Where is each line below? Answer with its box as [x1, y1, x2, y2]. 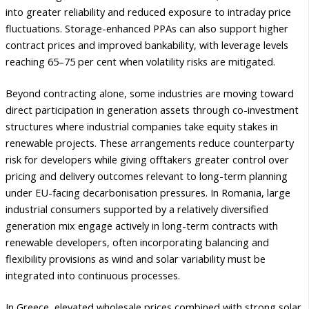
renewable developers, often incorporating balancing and [6, 235, 269, 249]
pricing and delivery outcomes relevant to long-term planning [6, 168, 288, 183]
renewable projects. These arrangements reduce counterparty [6, 135, 294, 150]
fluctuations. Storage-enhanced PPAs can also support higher [6, 21, 288, 35]
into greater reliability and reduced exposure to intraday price [6, 4, 291, 19]
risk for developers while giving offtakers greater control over [6, 152, 289, 166]
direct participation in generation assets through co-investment [6, 102, 299, 117]
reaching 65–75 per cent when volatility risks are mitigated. [6, 54, 275, 68]
